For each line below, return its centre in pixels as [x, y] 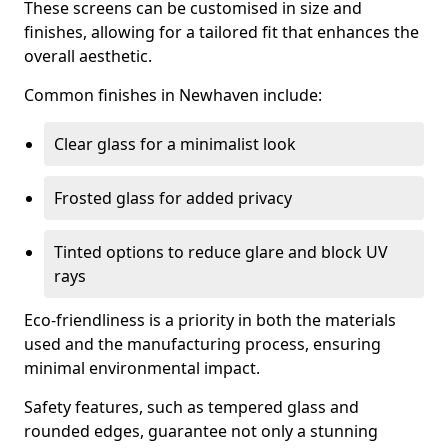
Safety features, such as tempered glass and [191, 407]
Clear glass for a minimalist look [175, 144]
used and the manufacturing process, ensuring [202, 344]
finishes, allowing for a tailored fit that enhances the [221, 32]
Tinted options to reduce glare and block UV [221, 252]
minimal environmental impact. [142, 368]
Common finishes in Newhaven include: [173, 95]
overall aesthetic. [88, 56]
